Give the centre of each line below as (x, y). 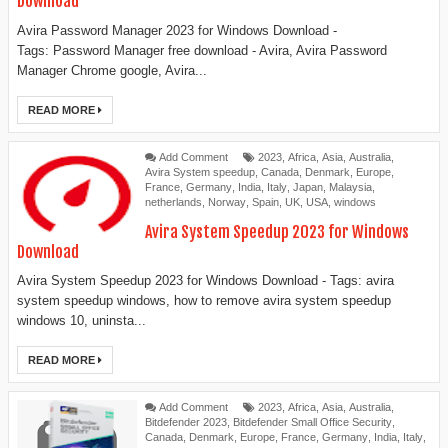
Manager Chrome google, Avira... (112, 70)
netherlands (173, 201)
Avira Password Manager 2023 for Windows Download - (177, 30)
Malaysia (350, 186)
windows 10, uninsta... (81, 321)
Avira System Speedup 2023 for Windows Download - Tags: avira (205, 281)
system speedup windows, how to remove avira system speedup (204, 301)
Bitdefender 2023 (186, 422)
